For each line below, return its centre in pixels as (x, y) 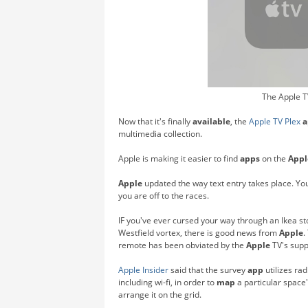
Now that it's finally (155, 121)
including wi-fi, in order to (167, 282)
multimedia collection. (160, 133)
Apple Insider (143, 269)
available (211, 121)
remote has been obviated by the (182, 245)
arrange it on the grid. (160, 294)
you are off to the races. (164, 195)
